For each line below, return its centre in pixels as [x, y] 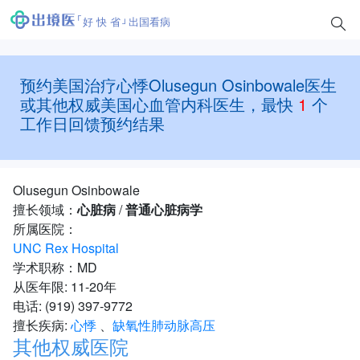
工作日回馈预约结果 [92, 123]
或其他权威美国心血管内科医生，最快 [157, 104]
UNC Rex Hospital [66, 248]
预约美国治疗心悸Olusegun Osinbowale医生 [178, 85]
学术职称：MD [55, 267]
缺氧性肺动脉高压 [164, 325]
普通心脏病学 [164, 209]
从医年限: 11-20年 [65, 286]
